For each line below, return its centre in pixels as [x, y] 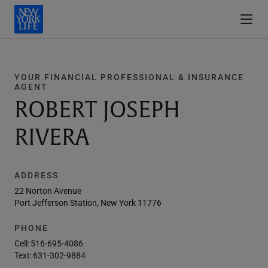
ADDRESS [36, 175]
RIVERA [52, 138]
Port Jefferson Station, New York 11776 [88, 202]
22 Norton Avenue [48, 191]
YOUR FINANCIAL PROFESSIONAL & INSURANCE [129, 77]
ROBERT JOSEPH [97, 110]
